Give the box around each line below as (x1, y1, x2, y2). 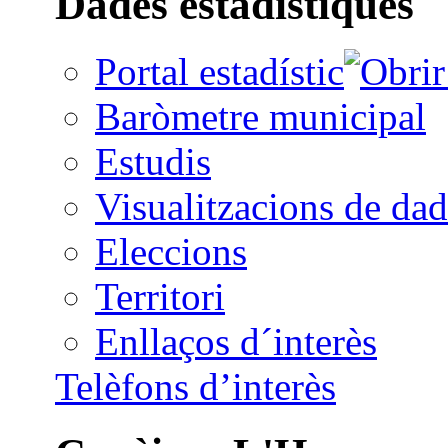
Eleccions (95, 229, 247, 273)
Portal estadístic (95, 49, 344, 93)
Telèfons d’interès (55, 364, 336, 408)
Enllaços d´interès (95, 319, 377, 363)
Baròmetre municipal (95, 94, 426, 138)
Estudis (95, 139, 211, 183)
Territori (95, 274, 225, 318)
